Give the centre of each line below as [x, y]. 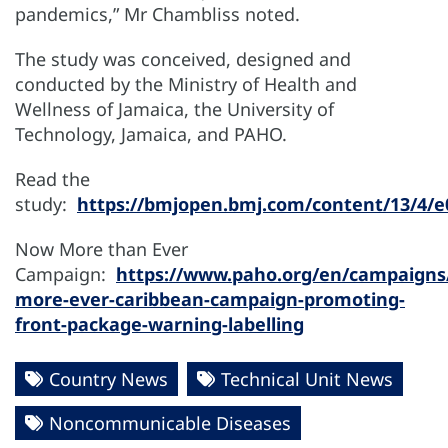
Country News [108, 378]
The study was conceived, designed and [183, 58]
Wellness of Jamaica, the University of [174, 108]
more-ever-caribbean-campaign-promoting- [210, 298]
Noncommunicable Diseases [170, 422]
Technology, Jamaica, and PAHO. [153, 133]
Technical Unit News [307, 378]
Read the [52, 178]
